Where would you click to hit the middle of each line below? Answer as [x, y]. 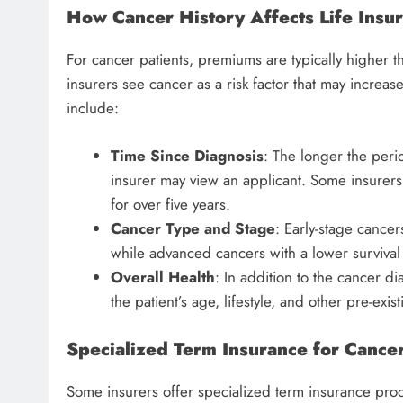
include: [93, 108]
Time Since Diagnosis [187, 155]
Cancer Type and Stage [193, 228]
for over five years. [170, 204]
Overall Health [162, 277]
